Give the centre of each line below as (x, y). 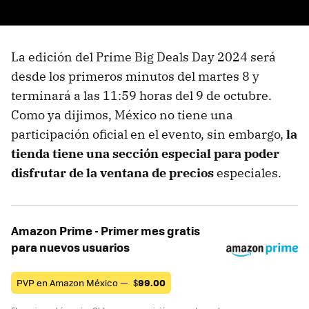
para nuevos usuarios (70, 247)
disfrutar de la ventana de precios (114, 173)
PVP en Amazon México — (73, 282)
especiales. (249, 173)
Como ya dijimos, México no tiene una (122, 115)
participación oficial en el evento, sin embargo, (149, 134)
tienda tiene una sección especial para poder (145, 153)
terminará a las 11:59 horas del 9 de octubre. (141, 96)
